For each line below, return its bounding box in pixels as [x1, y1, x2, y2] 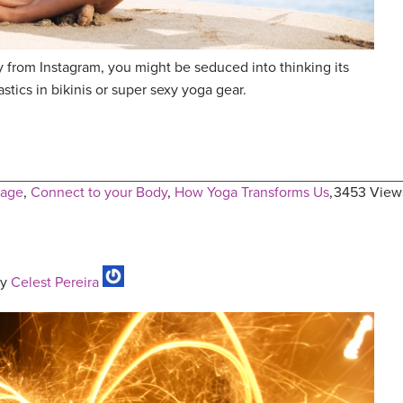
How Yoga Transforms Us [175, 184, 329, 202]
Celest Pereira [11, 273, 99, 292]
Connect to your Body [31, 184, 167, 202]
